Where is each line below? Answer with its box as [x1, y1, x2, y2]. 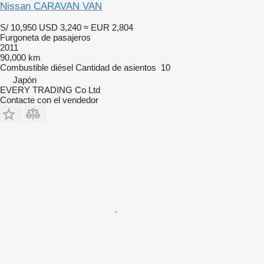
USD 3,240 [39, 22, 81, 32]
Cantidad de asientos [75, 62, 156, 72]
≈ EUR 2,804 [84, 22, 133, 32]
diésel [51, 62, 73, 72]
